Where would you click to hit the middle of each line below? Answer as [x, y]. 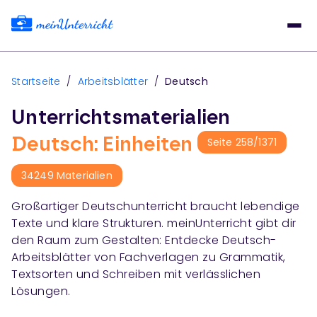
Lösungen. [41, 291]
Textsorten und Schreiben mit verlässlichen [136, 274]
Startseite [36, 81]
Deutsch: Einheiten [102, 145]
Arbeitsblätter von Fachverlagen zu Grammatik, [149, 257]
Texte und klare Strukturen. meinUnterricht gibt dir [154, 223]
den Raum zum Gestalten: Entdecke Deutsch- [144, 240]
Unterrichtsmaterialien [121, 118]
